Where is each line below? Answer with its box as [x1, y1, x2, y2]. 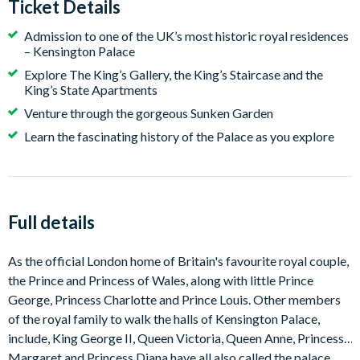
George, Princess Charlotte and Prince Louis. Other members [8, 292, 341, 307]
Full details [8, 211, 95, 233]
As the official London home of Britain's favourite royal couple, [8, 253, 349, 268]
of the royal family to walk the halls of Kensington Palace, [8, 311, 320, 326]
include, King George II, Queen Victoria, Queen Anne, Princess [8, 330, 344, 346]
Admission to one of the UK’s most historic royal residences [24, 28, 349, 43]
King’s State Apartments [24, 82, 157, 97]
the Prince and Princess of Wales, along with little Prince [8, 272, 313, 288]
